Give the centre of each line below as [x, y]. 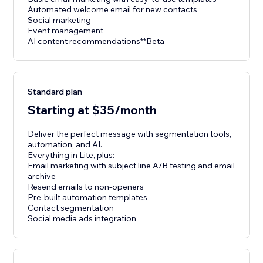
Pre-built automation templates [88, 198]
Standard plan [55, 92]
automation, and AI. [65, 145]
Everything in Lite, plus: [71, 155]
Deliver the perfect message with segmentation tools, [130, 134]
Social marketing [60, 20]
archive [42, 176]
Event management [66, 31]
